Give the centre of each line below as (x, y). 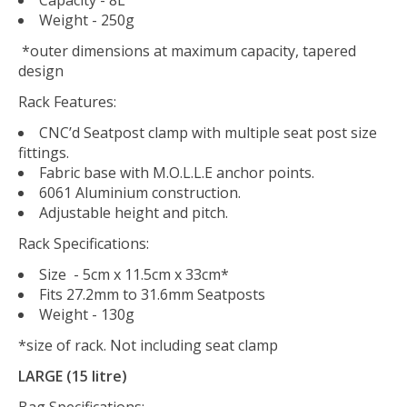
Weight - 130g (87, 314)
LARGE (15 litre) (73, 376)
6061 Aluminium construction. (140, 192)
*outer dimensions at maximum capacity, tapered (187, 50)
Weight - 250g (87, 20)
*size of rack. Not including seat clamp (148, 345)
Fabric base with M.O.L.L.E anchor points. (177, 172)
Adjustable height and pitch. (134, 212)
